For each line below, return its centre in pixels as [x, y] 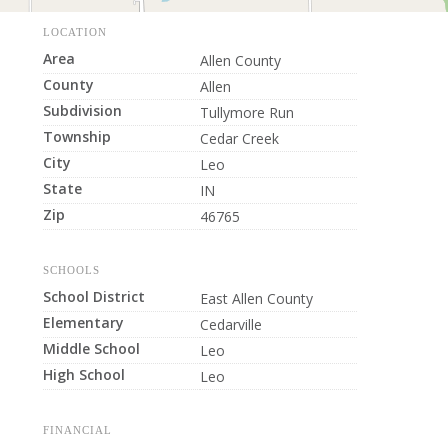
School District [93, 296]
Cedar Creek [239, 138]
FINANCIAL [77, 430]
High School [83, 374]
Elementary [83, 322]
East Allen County [256, 298]
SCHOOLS [71, 270]
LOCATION [74, 32]
